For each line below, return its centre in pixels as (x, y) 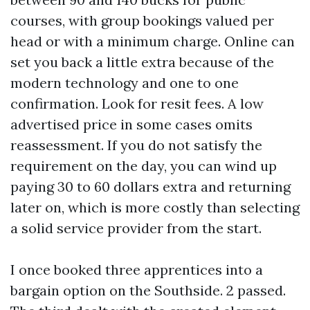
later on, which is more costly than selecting (155, 207)
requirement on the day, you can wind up (144, 165)
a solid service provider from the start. (136, 228)
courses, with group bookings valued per (142, 20)
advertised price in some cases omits (131, 124)
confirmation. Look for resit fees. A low (137, 103)
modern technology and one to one (125, 82)
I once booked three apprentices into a (137, 269)
